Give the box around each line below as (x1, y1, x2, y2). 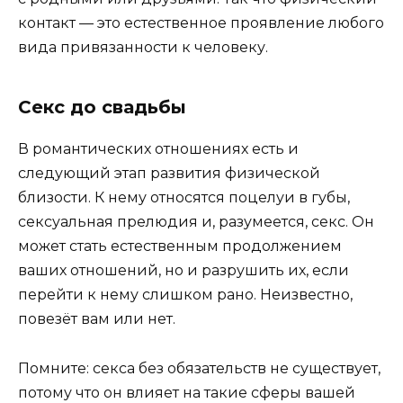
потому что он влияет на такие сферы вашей (18, 383, 355, 401)
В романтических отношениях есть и (18, 140, 299, 158)
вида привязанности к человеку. (18, 39, 268, 57)
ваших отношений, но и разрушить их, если (18, 262, 349, 280)
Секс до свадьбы (18, 96, 186, 119)
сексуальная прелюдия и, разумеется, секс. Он (18, 213, 374, 231)
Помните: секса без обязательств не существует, (18, 359, 381, 377)
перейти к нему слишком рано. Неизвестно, (18, 286, 353, 304)
